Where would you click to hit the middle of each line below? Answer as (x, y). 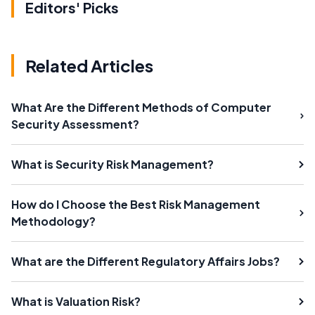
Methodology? (53, 221)
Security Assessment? (75, 124)
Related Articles (89, 65)
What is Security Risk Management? (112, 164)
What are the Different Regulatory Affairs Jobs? (146, 261)
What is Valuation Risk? (76, 301)
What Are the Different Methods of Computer (141, 107)
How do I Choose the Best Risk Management (136, 204)
